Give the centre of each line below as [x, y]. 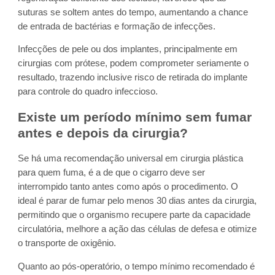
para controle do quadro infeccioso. [88, 92]
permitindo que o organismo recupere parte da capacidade [134, 215]
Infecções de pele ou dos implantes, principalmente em [128, 49]
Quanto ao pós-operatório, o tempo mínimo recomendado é [137, 266]
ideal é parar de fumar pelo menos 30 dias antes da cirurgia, [137, 201]
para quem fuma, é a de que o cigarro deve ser [112, 173]
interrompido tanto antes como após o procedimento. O [128, 187]
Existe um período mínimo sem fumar [135, 117]
